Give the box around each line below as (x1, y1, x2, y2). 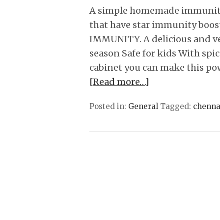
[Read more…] (89, 76, 149, 87)
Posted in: (89, 101, 128, 111)
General (128, 101, 158, 111)
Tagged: (160, 101, 193, 111)
